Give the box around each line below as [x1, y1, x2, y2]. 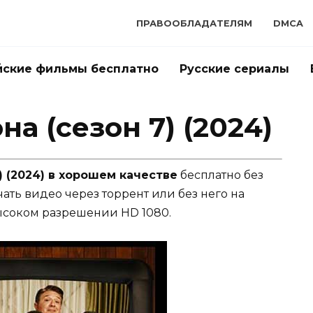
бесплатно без [177, 168, 263, 182]
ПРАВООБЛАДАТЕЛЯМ [136, 18, 252, 29]
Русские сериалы [180, 62, 289, 75]
